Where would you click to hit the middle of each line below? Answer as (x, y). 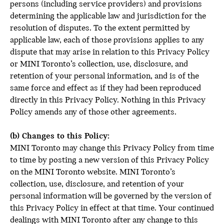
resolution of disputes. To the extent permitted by (100, 28)
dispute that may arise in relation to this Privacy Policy (110, 52)
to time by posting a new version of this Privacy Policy (109, 160)
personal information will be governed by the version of (111, 196)
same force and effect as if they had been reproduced (105, 88)
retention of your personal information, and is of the (104, 76)
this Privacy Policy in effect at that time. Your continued (112, 208)
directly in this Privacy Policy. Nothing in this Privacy (108, 100)
